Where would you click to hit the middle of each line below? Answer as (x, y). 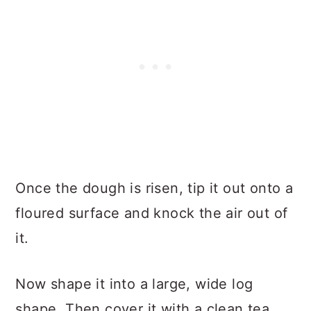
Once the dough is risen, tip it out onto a (154, 188)
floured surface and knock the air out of (152, 213)
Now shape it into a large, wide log (134, 284)
